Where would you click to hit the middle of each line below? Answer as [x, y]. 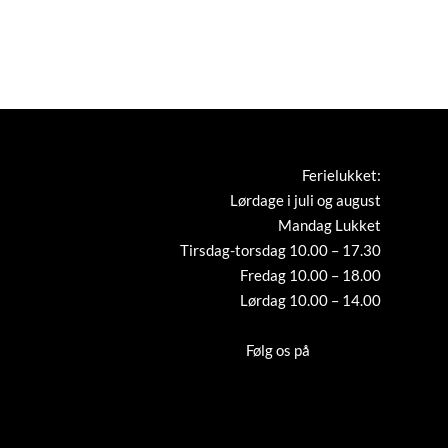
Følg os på [279, 349]
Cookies [354, 389]
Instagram [346, 349]
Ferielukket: [341, 174]
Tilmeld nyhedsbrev [316, 324]
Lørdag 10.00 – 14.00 [310, 299]
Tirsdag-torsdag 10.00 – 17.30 [280, 249]
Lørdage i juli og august [305, 199]
